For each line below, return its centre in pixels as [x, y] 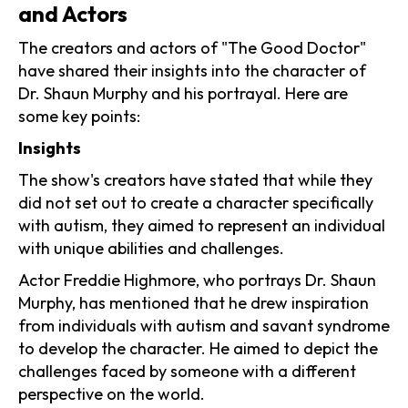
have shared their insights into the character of [192, 70]
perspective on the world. [112, 393]
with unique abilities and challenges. [151, 248]
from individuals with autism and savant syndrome [204, 325]
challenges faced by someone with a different [187, 371]
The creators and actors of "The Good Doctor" [192, 47]
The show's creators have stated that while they [195, 179]
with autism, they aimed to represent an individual [202, 225]
